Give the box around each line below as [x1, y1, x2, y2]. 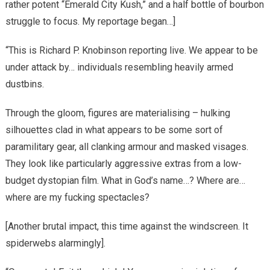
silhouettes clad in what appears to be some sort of [5, 124, 223, 136]
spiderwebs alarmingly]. [5, 237, 105, 249]
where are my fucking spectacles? [5, 191, 149, 203]
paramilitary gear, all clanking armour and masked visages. [5, 140, 248, 152]
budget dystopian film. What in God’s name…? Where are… [5, 174, 245, 186]
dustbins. [5, 78, 44, 90]
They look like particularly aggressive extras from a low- [5, 157, 242, 169]
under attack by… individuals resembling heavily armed [5, 61, 233, 73]
